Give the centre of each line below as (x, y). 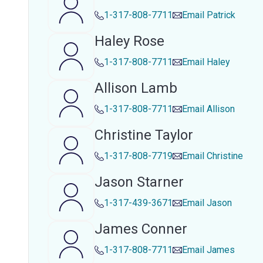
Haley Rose (129, 41)
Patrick (221, 15)
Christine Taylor (144, 135)
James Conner (141, 229)
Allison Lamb (136, 88)
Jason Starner (139, 182)
